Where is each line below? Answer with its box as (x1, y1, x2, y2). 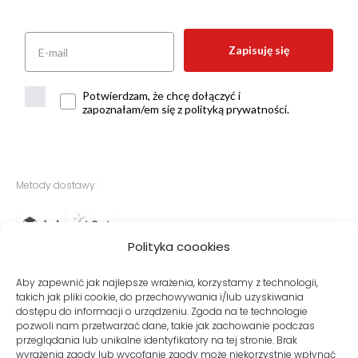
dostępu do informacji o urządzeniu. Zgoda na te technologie (16, 304, 308, 318)
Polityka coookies (128, 238, 230, 255)
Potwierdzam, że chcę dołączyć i (82, 89, 241, 103)
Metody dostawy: (16, 178, 97, 193)
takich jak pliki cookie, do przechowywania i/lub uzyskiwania (16, 290, 304, 304)
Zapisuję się (228, 43, 289, 58)
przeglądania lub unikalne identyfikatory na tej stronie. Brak (16, 333, 297, 347)
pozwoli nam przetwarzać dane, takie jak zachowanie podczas (16, 319, 315, 332)
